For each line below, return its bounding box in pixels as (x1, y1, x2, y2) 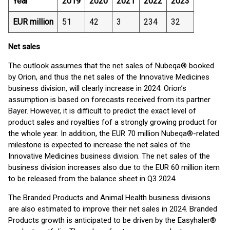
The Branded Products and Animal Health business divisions (8, 193, 210, 202)
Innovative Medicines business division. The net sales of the (8, 151, 210, 161)
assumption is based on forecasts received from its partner (8, 95, 210, 104)
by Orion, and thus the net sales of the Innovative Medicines (8, 72, 209, 82)
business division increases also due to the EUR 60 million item (8, 163, 220, 172)
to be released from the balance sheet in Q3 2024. (8, 174, 177, 183)
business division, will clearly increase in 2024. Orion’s (8, 84, 186, 93)
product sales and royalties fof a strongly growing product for (8, 118, 217, 127)
